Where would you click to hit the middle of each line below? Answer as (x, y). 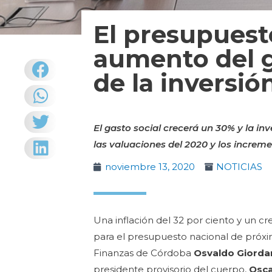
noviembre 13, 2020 (150, 167)
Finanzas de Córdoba (144, 253)
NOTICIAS (240, 167)
